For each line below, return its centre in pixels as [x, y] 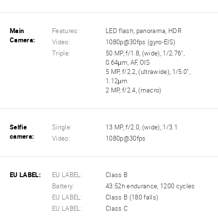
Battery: [63, 186]
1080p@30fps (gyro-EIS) [141, 42]
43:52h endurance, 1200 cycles [150, 186]
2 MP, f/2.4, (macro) [134, 91]
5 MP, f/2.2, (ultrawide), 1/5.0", [148, 72]
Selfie [18, 127]
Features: [66, 31]
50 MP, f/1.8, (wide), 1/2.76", [145, 54]
